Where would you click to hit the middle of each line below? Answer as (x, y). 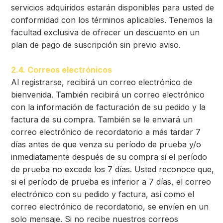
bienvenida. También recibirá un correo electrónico (108, 95)
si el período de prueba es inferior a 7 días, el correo (111, 182)
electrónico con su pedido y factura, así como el (103, 194)
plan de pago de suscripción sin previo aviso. (96, 45)
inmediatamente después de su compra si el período (109, 157)
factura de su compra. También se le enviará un (102, 119)
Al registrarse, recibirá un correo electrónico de (102, 82)
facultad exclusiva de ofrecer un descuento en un (105, 32)
